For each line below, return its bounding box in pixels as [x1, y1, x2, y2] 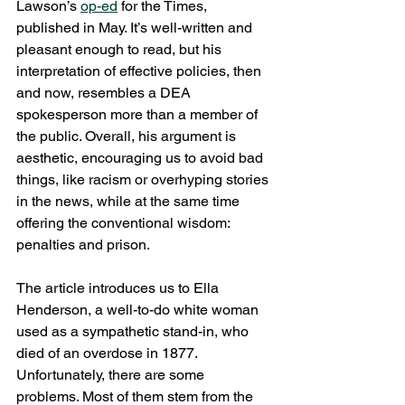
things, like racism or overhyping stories [16, 170, 272, 188]
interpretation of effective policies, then [16, 61, 265, 80]
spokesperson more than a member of [16, 105, 261, 123]
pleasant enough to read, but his [16, 40, 225, 58]
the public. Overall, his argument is [16, 127, 240, 145]
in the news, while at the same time [16, 192, 243, 210]
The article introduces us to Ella [16, 278, 222, 297]
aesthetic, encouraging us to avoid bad [16, 148, 267, 166]
